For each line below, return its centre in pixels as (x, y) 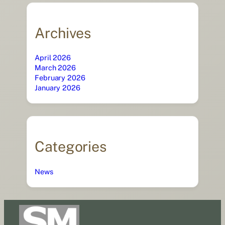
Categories (71, 146)
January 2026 (58, 88)
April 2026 (53, 58)
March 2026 (55, 68)
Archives (63, 33)
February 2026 (60, 78)
